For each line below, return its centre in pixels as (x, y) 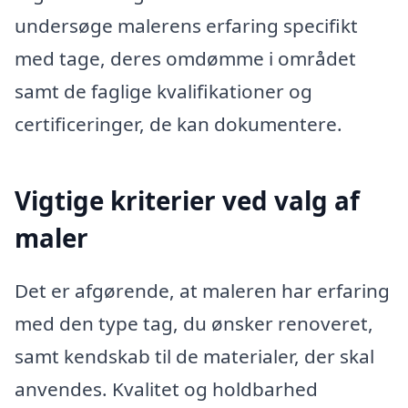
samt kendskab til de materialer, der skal (194, 356)
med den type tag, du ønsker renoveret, (194, 323)
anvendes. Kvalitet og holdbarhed (166, 388)
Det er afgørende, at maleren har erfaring (202, 290)
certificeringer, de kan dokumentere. (178, 124)
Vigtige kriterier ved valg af (187, 201)
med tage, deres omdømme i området (185, 59)
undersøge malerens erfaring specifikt (186, 26)
